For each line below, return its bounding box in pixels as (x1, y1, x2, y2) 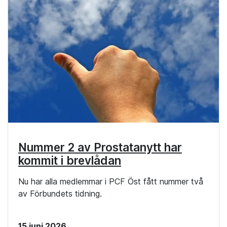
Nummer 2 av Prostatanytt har (18, 140, 182, 155)
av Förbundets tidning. (18, 188, 102, 199)
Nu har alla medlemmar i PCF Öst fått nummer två (18, 176, 203, 187)
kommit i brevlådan (18, 154, 121, 168)
